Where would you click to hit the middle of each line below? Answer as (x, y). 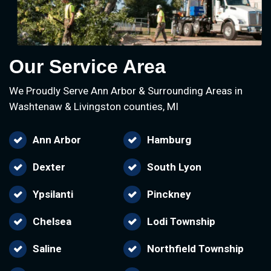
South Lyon (174, 167)
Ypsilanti (53, 194)
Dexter (49, 167)
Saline (47, 249)
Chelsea (52, 222)
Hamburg (169, 140)
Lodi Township (181, 222)
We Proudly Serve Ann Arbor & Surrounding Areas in (126, 91)
